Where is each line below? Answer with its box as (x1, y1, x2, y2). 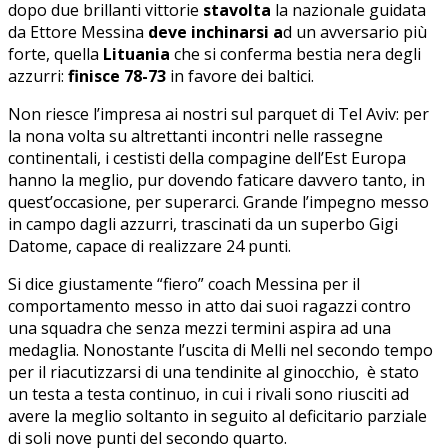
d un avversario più (283, 20, 427, 43)
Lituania (103, 42, 170, 65)
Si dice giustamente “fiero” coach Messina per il (8, 272, 360, 295)
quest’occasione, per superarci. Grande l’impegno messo (8, 190, 429, 213)
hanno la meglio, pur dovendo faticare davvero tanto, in (8, 168, 425, 191)
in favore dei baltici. (166, 64, 314, 87)
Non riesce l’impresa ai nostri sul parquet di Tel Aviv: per (8, 102, 429, 125)
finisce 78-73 (68, 64, 166, 87)
